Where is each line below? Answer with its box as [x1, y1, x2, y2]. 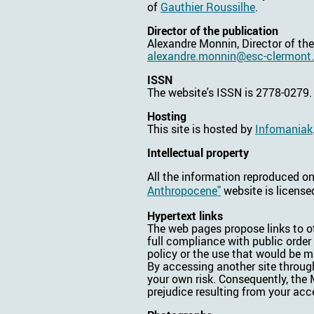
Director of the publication [147, 22, 278, 39]
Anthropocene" [147, 182, 221, 198]
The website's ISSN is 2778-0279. [147, 84, 312, 100]
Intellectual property [147, 144, 249, 161]
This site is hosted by [147, 121, 255, 137]
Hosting [147, 108, 186, 124]
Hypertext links [147, 207, 223, 224]
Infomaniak [255, 121, 313, 137]
